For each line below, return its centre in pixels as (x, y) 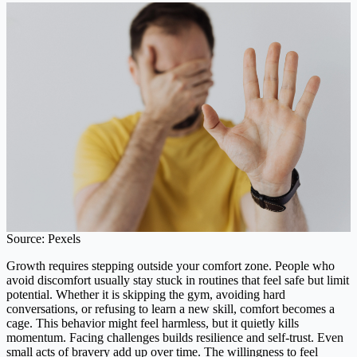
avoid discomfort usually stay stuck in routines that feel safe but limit (178, 280)
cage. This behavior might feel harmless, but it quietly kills (153, 324)
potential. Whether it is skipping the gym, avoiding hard (146, 295)
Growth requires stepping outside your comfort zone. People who (171, 266)
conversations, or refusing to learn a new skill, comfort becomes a (171, 309)
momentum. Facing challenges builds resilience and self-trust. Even (175, 338)
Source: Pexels (43, 239)
